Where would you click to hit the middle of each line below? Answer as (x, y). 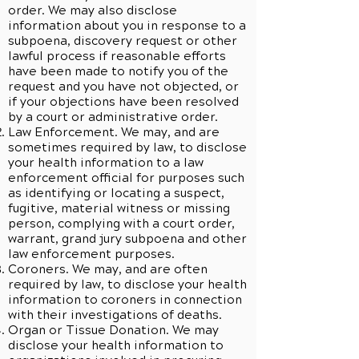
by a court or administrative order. (113, 117)
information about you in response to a (127, 26)
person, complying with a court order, (121, 224)
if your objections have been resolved (123, 102)
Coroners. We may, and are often (108, 269)
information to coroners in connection (125, 300)
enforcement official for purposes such (126, 178)
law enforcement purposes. (91, 254)
